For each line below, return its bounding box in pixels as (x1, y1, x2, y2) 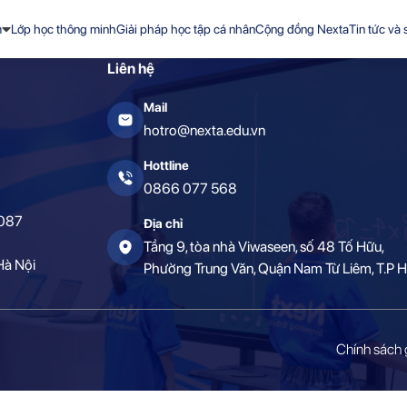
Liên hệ (107, 60, 155, 77)
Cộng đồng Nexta (255, 22, 350, 36)
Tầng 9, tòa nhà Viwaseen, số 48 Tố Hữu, (144, 238, 385, 255)
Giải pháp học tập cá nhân (116, 22, 256, 36)
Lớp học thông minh (11, 22, 117, 36)
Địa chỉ (144, 216, 184, 231)
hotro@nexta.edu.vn (144, 122, 266, 139)
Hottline (144, 158, 190, 173)
